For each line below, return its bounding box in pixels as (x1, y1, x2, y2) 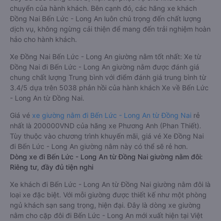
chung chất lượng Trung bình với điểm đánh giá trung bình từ (10, 73, 206, 81)
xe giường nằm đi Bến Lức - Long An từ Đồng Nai (32, 111, 193, 119)
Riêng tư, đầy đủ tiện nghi (10, 163, 93, 171)
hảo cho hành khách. (10, 35, 77, 43)
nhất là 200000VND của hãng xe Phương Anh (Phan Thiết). (10, 121, 201, 130)
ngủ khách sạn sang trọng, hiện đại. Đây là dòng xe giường (10, 201, 201, 209)
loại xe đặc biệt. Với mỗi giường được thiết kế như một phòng (10, 190, 207, 199)
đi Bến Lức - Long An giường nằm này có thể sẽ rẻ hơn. (10, 142, 188, 150)
